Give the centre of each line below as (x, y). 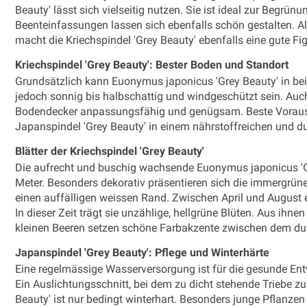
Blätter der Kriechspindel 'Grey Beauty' (110, 151)
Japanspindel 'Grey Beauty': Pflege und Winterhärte (142, 252)
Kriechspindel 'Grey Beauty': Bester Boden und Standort (152, 64)
